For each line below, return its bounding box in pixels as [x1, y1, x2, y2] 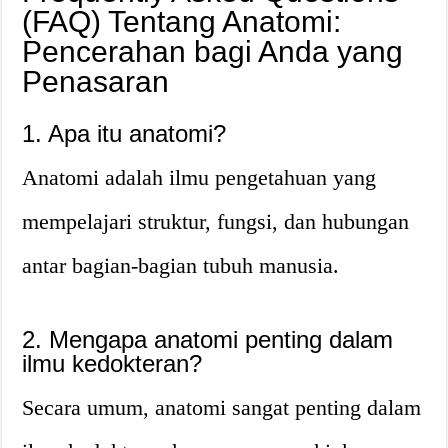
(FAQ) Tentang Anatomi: [22, 5, 342, 38]
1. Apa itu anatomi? [22, 120, 227, 147]
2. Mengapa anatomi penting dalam [22, 326, 394, 353]
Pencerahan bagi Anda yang [22, 35, 404, 68]
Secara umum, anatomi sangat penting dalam [22, 395, 422, 420]
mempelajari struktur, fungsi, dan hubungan [22, 209, 410, 234]
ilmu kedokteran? [22, 350, 203, 377]
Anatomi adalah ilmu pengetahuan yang [22, 165, 377, 190]
